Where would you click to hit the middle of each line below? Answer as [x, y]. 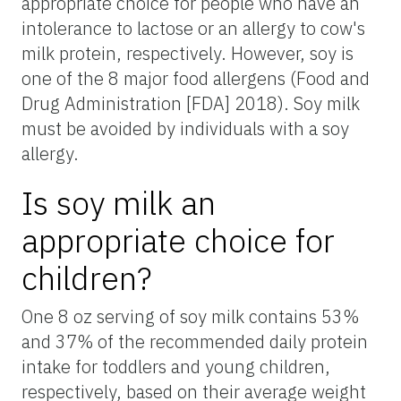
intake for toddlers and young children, [176, 366]
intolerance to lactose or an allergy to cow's [193, 28]
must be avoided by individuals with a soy [185, 128]
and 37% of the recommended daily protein [195, 341]
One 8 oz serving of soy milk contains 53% [190, 316]
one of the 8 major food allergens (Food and [196, 78]
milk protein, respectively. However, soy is [188, 53]
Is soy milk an [119, 202]
